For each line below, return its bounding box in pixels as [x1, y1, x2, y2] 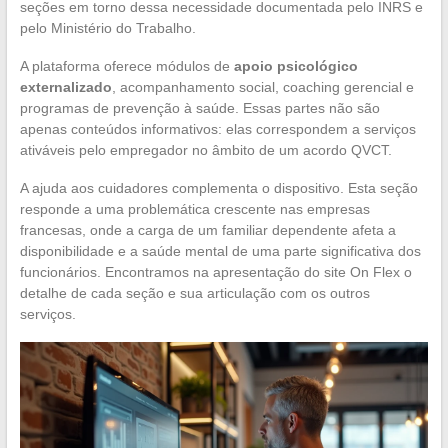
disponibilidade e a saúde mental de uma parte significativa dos [19, 242, 421, 259]
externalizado [19, 78, 112, 95]
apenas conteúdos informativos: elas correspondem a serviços [19, 120, 416, 137]
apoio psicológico [233, 57, 358, 74]
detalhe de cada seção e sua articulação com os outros [19, 284, 370, 301]
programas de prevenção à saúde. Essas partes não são [19, 99, 380, 116]
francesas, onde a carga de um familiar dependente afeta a [19, 221, 396, 238]
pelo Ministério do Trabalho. [19, 19, 196, 36]
